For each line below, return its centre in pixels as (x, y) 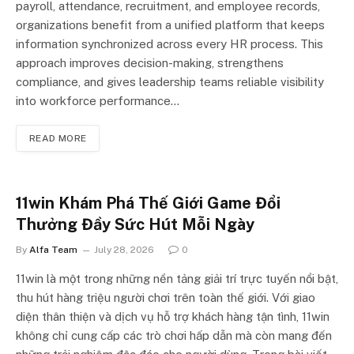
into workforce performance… (98, 101)
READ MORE (58, 139)
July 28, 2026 (124, 250)
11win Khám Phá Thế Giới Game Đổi (148, 203)
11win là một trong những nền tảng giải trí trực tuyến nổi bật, (177, 279)
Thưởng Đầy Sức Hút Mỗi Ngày (135, 225)
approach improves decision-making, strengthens (150, 63)
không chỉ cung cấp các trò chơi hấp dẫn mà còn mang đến (174, 336)
